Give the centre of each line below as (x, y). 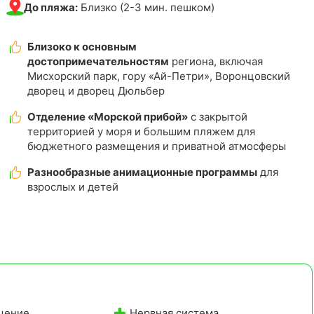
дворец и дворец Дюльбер (96, 90)
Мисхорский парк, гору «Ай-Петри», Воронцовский (159, 76)
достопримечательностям (98, 61)
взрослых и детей (73, 186)
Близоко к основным (82, 46)
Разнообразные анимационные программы (143, 172)
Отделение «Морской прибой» (108, 116)
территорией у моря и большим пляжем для (142, 131)
